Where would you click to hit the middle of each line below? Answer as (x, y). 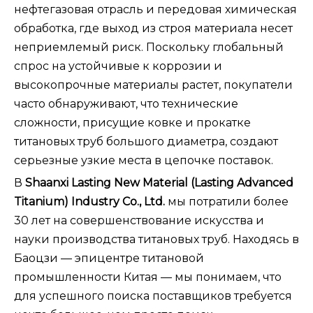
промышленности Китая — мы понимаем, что (148, 277)
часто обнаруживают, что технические (126, 104)
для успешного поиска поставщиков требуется (153, 296)
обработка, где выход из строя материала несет (153, 29)
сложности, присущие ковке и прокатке (132, 123)
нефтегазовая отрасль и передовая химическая (155, 10)
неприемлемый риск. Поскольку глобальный (149, 48)
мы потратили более (228, 202)
